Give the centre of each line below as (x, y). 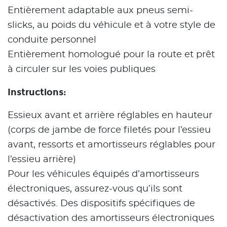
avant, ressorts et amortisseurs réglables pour (111, 145)
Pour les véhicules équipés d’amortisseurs (103, 175)
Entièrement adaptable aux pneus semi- (100, 11)
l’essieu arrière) (42, 160)
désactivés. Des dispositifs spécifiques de (101, 204)
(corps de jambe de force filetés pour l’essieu (109, 130)
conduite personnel (52, 40)
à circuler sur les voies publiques (82, 70)
